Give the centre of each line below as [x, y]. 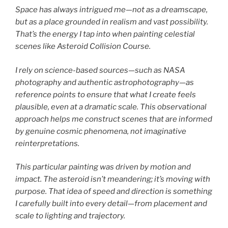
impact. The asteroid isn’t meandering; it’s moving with [113, 179]
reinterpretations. [47, 143]
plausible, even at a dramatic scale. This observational [111, 107]
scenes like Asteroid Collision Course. [83, 47]
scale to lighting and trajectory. [70, 216]
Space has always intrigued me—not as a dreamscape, [111, 10]
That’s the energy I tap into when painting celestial [105, 34]
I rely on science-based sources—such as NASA [100, 70]
